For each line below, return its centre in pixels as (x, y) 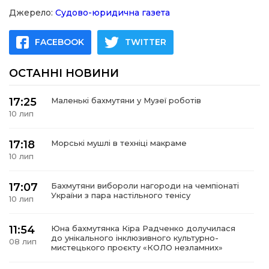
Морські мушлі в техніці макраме (119, 143)
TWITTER (146, 42)
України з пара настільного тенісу (121, 195)
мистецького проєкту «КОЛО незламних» (137, 247)
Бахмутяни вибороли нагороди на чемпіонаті (145, 186)
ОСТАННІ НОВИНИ (64, 73)
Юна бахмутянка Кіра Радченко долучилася (143, 228)
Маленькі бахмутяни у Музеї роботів (126, 100)
